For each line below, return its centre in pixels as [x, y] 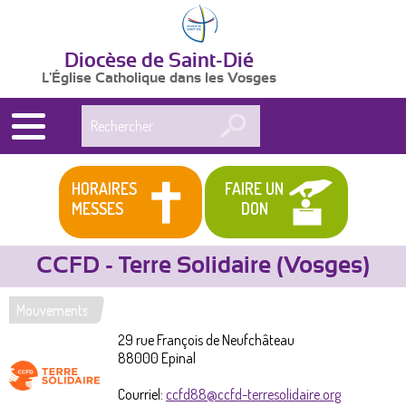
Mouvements [52, 309]
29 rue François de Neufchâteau [206, 339]
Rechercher [115, 114]
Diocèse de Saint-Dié [159, 61]
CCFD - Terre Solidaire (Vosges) [203, 266]
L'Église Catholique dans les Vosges [159, 78]
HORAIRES [104, 188]
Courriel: [142, 394]
